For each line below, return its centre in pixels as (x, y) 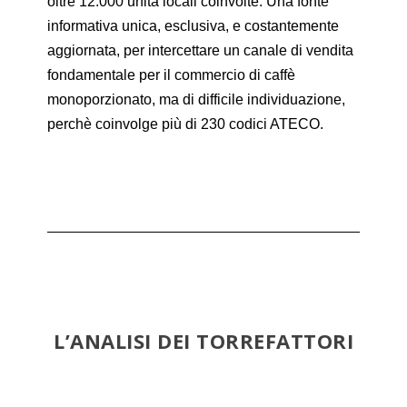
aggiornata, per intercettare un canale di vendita (201, 50)
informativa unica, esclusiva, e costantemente (194, 25)
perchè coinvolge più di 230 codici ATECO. (186, 124)
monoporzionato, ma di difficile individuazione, (197, 99)
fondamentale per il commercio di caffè (172, 74)
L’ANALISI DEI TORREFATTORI (203, 340)
